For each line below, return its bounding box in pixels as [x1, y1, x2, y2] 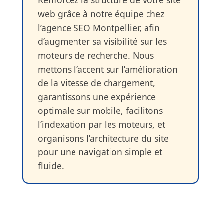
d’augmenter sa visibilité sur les [37, 35, 167, 47]
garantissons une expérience [37, 90, 156, 103]
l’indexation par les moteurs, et [37, 118, 165, 130]
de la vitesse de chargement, [37, 76, 155, 89]
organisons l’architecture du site [37, 132, 169, 144]
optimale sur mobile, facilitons [37, 104, 163, 116]
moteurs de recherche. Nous [37, 49, 154, 61]
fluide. [37, 159, 64, 172]
